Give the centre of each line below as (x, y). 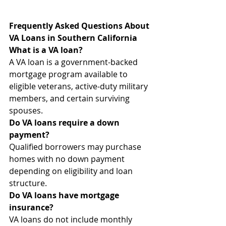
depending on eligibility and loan (72, 171)
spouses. (26, 110)
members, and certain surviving (70, 98)
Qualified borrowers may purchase (76, 147)
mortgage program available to (69, 74)
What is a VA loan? (46, 50)
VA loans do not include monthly (72, 219)
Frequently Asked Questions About (80, 26)
